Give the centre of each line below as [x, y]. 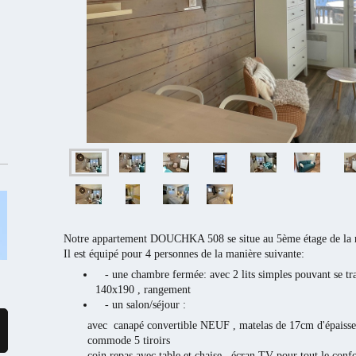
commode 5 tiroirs [128, 341]
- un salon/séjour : [142, 305]
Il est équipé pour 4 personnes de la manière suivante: [184, 253]
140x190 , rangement [143, 290]
